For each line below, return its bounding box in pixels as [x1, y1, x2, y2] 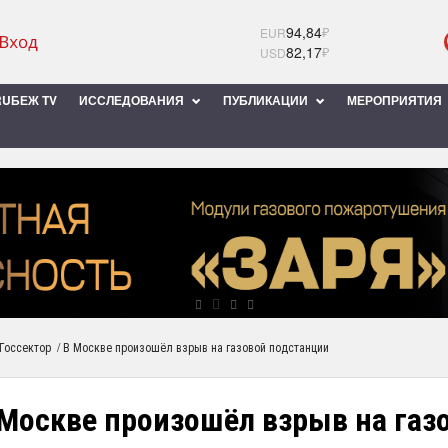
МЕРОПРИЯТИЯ [347, 91, 445, 109]
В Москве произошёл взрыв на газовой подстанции [63, 341, 329, 355]
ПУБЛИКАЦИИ [223, 91, 311, 109]
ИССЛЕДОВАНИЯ [79, 91, 187, 109]
